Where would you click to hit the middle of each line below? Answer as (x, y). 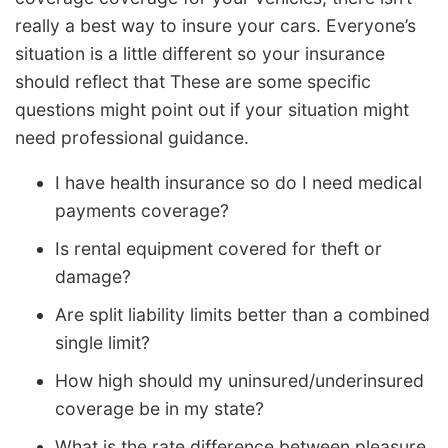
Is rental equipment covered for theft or (218, 249)
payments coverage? (142, 211)
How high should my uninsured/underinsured (239, 381)
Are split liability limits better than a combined (242, 315)
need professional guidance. (132, 137)
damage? (93, 277)
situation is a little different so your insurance (200, 53)
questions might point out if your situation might (212, 109)
